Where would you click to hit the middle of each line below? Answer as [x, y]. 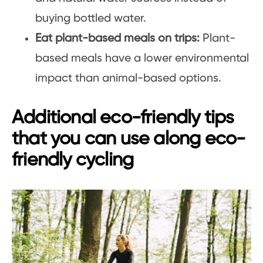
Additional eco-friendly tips [123, 118]
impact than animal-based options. [128, 78]
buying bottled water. [91, 18]
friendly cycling [73, 160]
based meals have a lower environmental [142, 58]
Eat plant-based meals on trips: [119, 38]
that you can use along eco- [129, 139]
